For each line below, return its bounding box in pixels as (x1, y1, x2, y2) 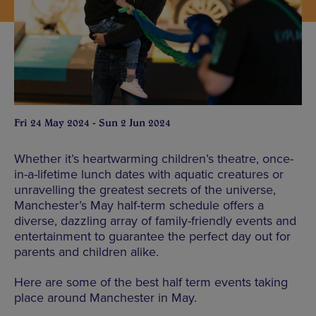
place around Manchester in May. (14, 289, 197, 305)
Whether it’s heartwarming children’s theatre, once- (14, 150, 293, 166)
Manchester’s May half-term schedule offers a (14, 197, 264, 213)
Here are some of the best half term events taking (14, 274, 288, 290)
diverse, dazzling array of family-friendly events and (14, 212, 296, 229)
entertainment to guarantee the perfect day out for (14, 228, 291, 244)
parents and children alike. (14, 243, 159, 260)
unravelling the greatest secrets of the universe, (14, 181, 276, 197)
